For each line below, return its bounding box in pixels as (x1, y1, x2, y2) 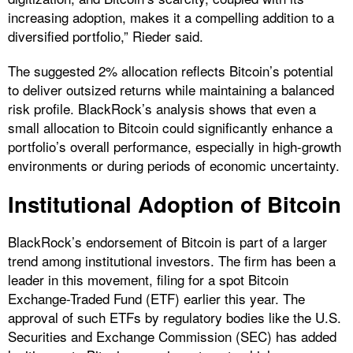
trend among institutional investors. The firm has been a (8, 250, 336, 270)
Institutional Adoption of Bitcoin (8, 188, 341, 219)
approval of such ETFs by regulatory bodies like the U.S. (8, 307, 341, 327)
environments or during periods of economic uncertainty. (8, 154, 340, 175)
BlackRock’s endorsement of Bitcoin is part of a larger (8, 231, 327, 251)
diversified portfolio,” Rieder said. (8, 25, 203, 46)
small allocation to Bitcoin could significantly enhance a (8, 117, 333, 137)
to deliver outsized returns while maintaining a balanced (8, 79, 334, 99)
